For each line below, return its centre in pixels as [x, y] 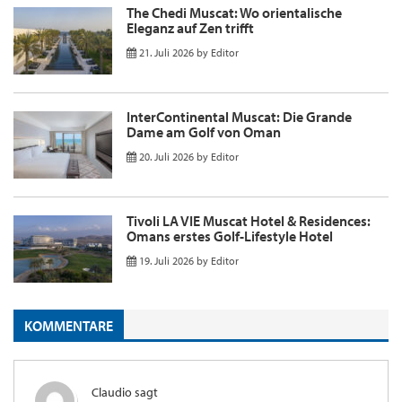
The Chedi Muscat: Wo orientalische [234, 13]
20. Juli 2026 [166, 157]
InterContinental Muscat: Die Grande [239, 117]
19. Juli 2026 [166, 261]
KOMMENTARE [69, 325]
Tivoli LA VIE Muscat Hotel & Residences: [249, 221]
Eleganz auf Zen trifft [190, 28]
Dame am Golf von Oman [204, 132]
